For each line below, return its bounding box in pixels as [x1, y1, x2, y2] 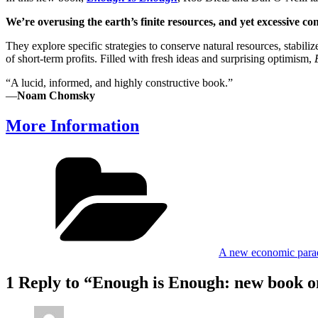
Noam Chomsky [17, 89, 95, 102]
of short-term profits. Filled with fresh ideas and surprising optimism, [6, 52, 314, 65]
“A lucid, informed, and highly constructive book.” [6, 76, 233, 89]
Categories [218, 148, 265, 161]
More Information [6, 116, 139, 135]
